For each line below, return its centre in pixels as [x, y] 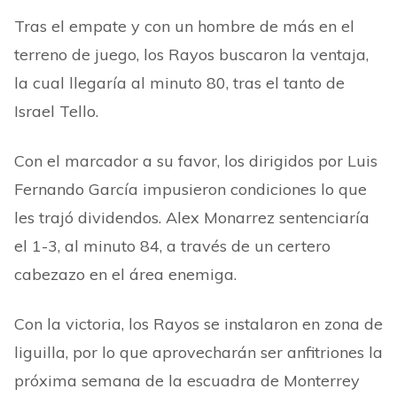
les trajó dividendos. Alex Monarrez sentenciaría [192, 218]
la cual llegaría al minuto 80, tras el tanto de [179, 83]
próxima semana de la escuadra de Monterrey [187, 381]
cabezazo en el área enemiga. [125, 274]
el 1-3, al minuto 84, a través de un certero [172, 246]
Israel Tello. [56, 111]
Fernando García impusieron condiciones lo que [191, 189]
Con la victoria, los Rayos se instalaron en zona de [198, 324]
